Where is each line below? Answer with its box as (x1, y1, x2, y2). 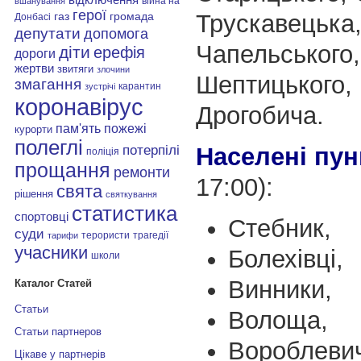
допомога (83, 25, 148, 42)
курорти (14, 122, 52, 135)
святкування (105, 189, 157, 199)
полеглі (14, 135, 83, 159)
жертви (14, 61, 54, 75)
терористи (81, 229, 130, 241)
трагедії (132, 229, 168, 241)
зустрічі (84, 81, 115, 91)
